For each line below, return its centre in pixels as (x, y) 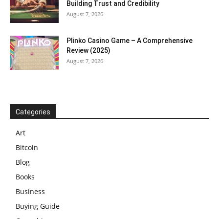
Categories (33, 112)
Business (30, 191)
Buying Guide (38, 206)
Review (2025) (88, 50)
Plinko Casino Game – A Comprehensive (130, 40)
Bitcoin (27, 147)
